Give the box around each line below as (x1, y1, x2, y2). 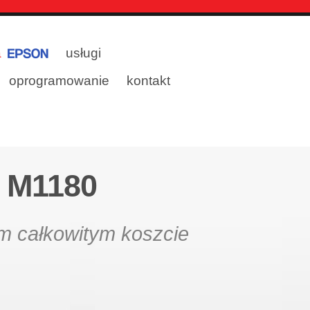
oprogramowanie (9, 73, 109, 88)
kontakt (127, 73, 170, 88)
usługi (66, 46, 101, 60)
